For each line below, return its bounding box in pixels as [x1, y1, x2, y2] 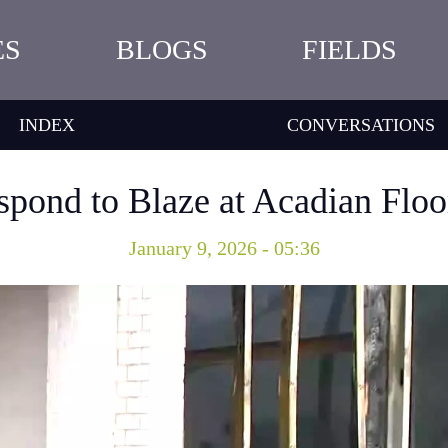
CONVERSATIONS [287, 114, 436, 135]
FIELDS [301, 34, 397, 65]
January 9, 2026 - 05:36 [128, 237, 320, 259]
